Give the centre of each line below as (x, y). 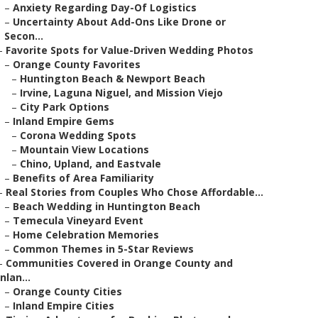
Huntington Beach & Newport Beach (113, 78)
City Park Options (65, 107)
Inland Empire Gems (64, 121)
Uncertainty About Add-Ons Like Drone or (119, 22)
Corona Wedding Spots (78, 135)
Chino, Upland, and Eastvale (91, 164)
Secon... (24, 36)
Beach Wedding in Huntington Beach (106, 206)
